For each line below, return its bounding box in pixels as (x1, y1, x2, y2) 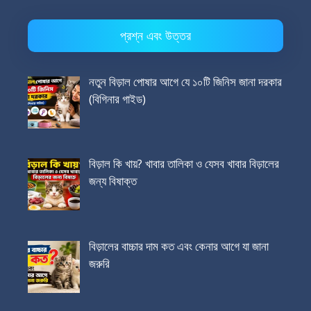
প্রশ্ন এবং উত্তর (120, 26, 191, 44)
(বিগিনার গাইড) (88, 90, 146, 107)
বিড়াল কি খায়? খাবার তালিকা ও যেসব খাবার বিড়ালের (88, 155, 279, 172)
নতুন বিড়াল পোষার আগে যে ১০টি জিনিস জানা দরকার (88, 73, 282, 90)
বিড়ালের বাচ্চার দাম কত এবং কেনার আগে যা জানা (88, 237, 269, 254)
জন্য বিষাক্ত (88, 173, 137, 190)
